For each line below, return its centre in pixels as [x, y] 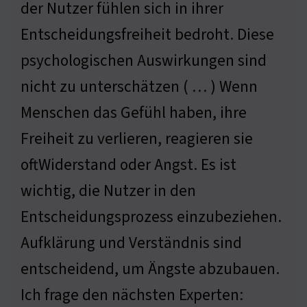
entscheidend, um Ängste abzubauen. [150, 269]
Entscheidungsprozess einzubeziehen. [151, 217]
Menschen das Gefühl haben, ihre [134, 113]
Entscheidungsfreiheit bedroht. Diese [147, 35]
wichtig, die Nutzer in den [108, 191]
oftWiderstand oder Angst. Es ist [128, 165]
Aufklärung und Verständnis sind [131, 243]
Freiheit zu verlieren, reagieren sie [137, 139]
